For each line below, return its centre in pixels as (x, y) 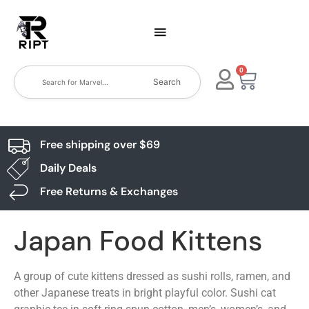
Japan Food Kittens (138, 241)
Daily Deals (68, 168)
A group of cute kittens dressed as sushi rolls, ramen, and (152, 276)
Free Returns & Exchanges (109, 191)
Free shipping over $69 (100, 144)
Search (167, 82)
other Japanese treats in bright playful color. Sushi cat (145, 293)
